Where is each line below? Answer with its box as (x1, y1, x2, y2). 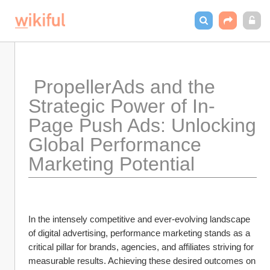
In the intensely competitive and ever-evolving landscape (28, 214, 250, 224)
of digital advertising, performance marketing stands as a (28, 228, 250, 238)
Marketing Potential (28, 153, 195, 175)
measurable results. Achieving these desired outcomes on (28, 256, 256, 266)
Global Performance (28, 134, 201, 155)
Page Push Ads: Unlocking (28, 115, 256, 136)
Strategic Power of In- (28, 95, 215, 117)
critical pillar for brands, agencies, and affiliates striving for (28, 242, 254, 252)
